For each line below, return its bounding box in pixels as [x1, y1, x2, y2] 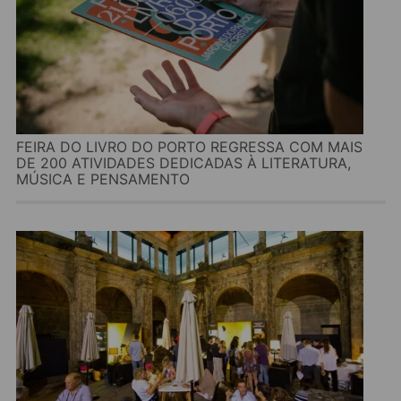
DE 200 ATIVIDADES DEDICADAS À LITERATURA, [16, 154, 352, 173]
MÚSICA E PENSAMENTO [16, 170, 191, 189]
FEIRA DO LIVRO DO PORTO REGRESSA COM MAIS [16, 138, 363, 157]
